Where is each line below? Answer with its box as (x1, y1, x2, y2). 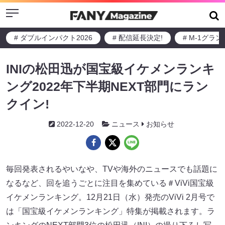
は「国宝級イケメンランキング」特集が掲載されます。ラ (6, 207, 215, 215)
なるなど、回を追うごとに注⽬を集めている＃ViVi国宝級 (6, 179, 214, 187)
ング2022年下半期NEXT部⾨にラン (6, 79, 208, 93)
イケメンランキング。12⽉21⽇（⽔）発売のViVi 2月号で (6, 193, 214, 201)
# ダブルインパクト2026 (14, 34, 92, 42)
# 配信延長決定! (113, 34, 163, 42)
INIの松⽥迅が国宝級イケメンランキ (6, 62, 215, 76)
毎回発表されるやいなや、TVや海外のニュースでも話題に (6, 165, 217, 173)
